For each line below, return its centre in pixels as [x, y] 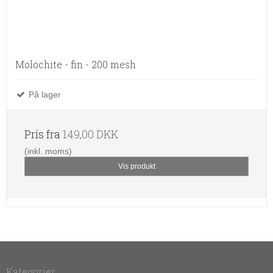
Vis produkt [136, 166]
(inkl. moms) [48, 151]
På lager [44, 94]
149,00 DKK [90, 134]
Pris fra [44, 134]
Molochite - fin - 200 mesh [76, 64]
